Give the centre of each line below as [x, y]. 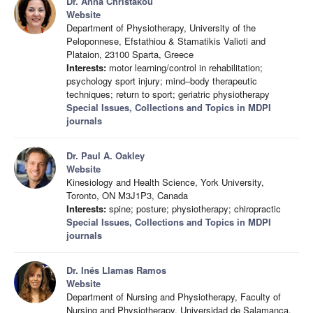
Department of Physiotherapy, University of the [161, 28]
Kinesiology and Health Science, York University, [165, 182]
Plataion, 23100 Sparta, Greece [130, 54]
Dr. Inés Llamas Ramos [116, 270]
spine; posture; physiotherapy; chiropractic [194, 209]
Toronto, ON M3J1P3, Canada [127, 195]
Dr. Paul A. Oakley [105, 155]
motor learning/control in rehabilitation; [184, 67]
